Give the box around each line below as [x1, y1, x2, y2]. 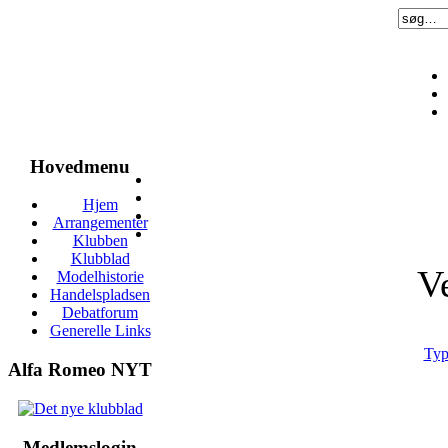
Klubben [72, 232, 128, 250]
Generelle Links [49, 322, 151, 340]
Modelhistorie [56, 268, 144, 286]
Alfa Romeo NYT [8, 359, 152, 381]
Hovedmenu [30, 155, 130, 177]
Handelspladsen [50, 286, 150, 304]
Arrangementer [52, 214, 148, 232]
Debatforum [62, 304, 138, 322]
